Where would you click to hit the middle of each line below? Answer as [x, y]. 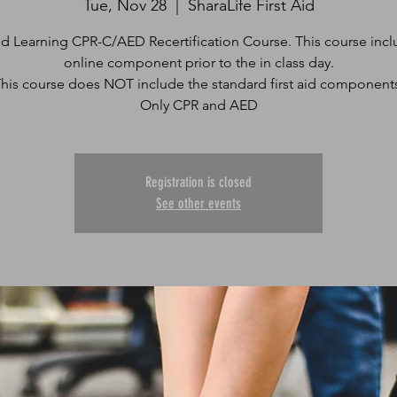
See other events [198, 203]
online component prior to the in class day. [198, 62]
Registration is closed [198, 182]
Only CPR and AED [198, 105]
